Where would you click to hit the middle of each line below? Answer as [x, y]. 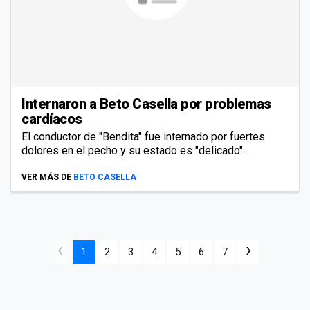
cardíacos [52, 119]
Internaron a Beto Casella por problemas [146, 103]
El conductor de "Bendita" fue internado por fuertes [143, 136]
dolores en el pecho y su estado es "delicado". [133, 150]
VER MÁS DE [46, 177]
